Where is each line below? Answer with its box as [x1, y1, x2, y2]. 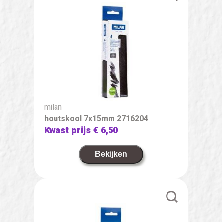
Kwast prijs [44, 123, 93, 137]
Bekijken [95, 149, 127, 158]
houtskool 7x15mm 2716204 [44, 112, 148, 125]
